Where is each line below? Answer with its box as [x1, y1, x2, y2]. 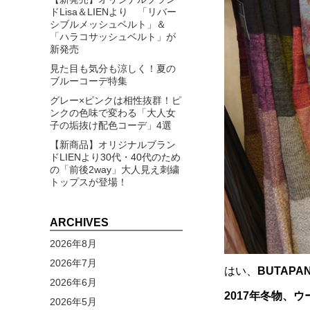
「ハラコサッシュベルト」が [50, 30, 176, 42]
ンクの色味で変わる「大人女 [50, 107, 176, 118]
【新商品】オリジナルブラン [50, 138, 176, 150]
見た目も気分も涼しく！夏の [50, 62, 176, 74]
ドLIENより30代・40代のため [50, 151, 181, 163]
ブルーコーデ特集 [50, 75, 127, 86]
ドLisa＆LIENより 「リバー [50, 6, 176, 17]
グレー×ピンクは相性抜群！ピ [50, 94, 181, 106]
